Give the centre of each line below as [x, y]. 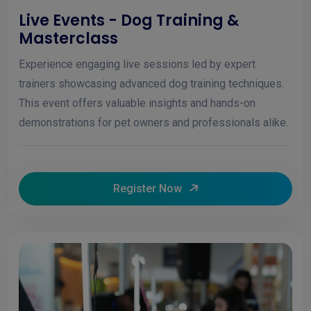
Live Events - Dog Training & [129, 20]
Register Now [147, 188]
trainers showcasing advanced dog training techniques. [151, 83]
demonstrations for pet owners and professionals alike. [153, 122]
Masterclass [68, 38]
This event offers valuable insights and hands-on [137, 103]
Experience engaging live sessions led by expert [137, 64]
